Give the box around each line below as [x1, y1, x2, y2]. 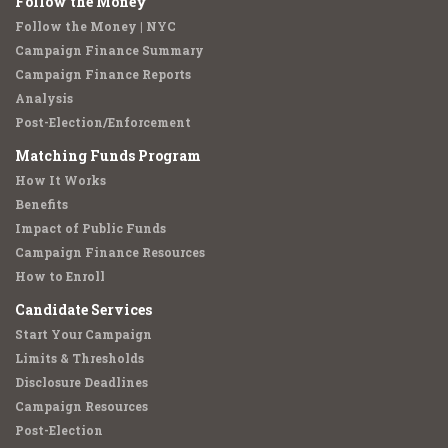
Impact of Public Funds [15, 220, 166, 236]
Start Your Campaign [15, 326, 152, 342]
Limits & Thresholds [15, 350, 144, 366]
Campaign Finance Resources [15, 244, 205, 260]
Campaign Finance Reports [15, 66, 191, 82]
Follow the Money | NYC [15, 18, 176, 34]
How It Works [15, 172, 106, 188]
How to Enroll [15, 268, 105, 284]
